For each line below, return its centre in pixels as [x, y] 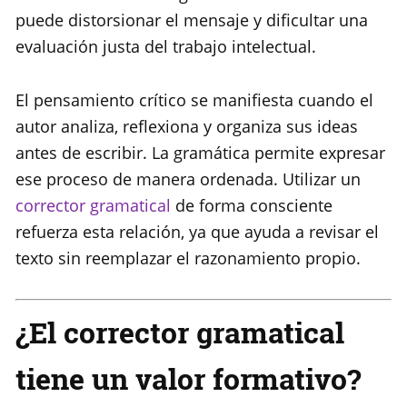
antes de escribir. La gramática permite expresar [200, 153]
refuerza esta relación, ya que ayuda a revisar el [197, 232]
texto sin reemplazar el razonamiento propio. [188, 258]
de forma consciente [252, 206]
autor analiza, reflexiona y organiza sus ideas [187, 127]
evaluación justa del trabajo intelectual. [166, 47]
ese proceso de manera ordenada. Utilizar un [188, 179]
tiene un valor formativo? [188, 379]
